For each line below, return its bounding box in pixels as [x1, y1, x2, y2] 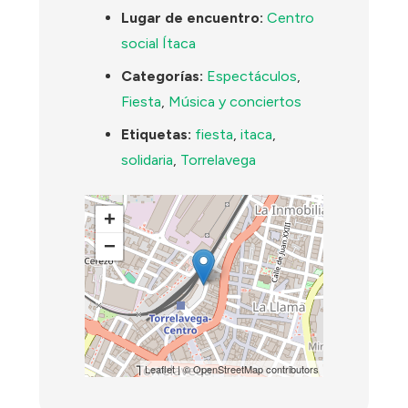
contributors [262, 362, 319, 377]
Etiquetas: [121, 126, 192, 144]
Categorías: [121, 67, 204, 86]
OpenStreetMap [192, 362, 263, 377]
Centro [267, 9, 315, 27]
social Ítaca [121, 35, 197, 53]
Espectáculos [207, 67, 298, 86]
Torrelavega [180, 151, 257, 169]
